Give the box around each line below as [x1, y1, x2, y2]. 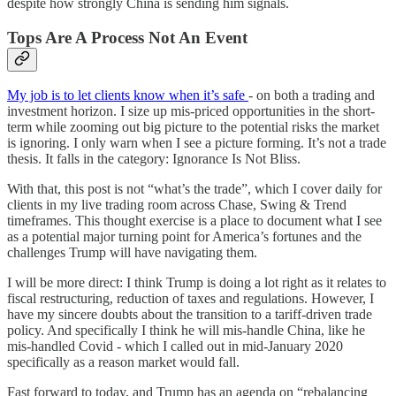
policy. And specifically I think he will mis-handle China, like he [7, 323, 365, 339]
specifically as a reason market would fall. [7, 354, 240, 370]
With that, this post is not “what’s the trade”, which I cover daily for [7, 181, 382, 197]
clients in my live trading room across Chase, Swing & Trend [7, 197, 346, 213]
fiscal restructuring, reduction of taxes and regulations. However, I [7, 291, 374, 307]
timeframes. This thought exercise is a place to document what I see [7, 213, 382, 229]
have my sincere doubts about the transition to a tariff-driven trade [7, 307, 372, 323]
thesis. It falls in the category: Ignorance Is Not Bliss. [7, 151, 301, 167]
